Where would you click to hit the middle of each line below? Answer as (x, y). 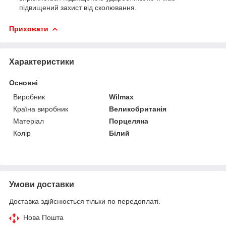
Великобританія (138, 109)
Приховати (29, 29)
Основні (23, 82)
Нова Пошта (43, 217)
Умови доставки (42, 184)
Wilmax (122, 97)
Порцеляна (129, 121)
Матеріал (29, 121)
